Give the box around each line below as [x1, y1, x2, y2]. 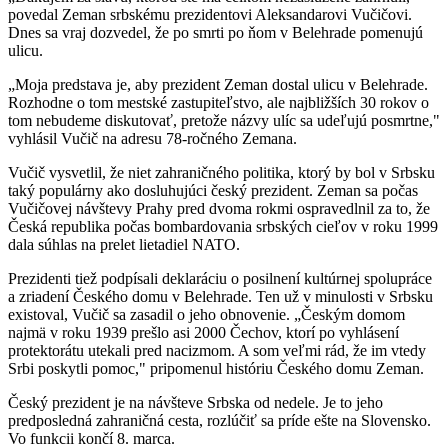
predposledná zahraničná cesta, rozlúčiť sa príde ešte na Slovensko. [8, 412, 431, 430]
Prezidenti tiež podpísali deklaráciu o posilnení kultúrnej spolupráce [8, 270, 432, 288]
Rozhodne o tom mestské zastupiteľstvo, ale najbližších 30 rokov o [8, 94, 429, 112]
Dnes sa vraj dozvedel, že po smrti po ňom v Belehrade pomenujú [8, 24, 423, 42]
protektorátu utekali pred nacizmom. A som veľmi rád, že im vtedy [8, 342, 426, 360]
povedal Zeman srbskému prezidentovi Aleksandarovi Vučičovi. [8, 6, 412, 24]
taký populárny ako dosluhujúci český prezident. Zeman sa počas [8, 182, 418, 200]
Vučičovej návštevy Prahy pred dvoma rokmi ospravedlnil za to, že [8, 200, 430, 218]
